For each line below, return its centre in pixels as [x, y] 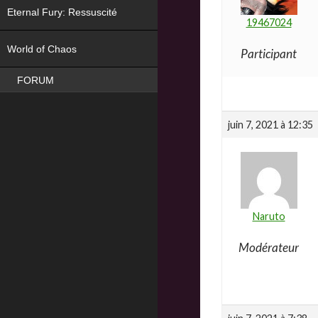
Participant [269, 54]
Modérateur [269, 248]
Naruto [269, 216]
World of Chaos [43, 49]
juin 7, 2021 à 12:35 [270, 125]
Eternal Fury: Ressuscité [64, 12]
